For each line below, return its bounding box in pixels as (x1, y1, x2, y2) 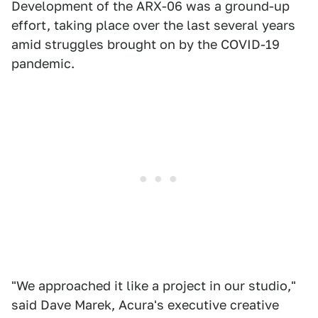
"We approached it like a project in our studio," (11, 278, 296, 293)
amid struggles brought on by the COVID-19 (11, 36, 280, 52)
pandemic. (11, 55, 75, 71)
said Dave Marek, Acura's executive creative (11, 297, 279, 312)
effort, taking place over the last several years (11, 17, 295, 33)
